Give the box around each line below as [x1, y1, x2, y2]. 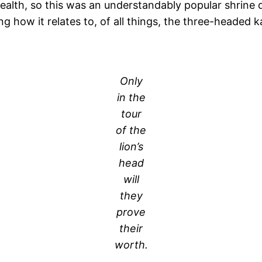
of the [116, 123, 146, 136]
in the [116, 91, 146, 104]
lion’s [119, 140, 143, 153]
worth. [114, 238, 148, 251]
